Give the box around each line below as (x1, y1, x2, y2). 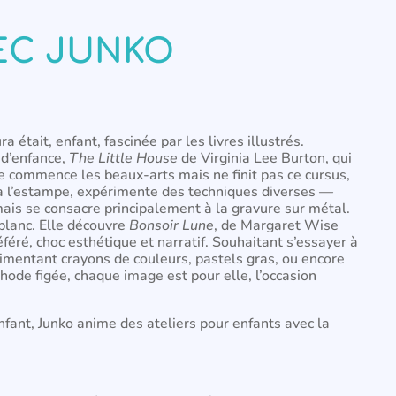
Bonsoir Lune (129, 216, 214, 235)
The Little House (69, 148, 178, 168)
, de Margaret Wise (214, 216, 339, 235)
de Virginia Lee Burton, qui (178, 148, 352, 168)
